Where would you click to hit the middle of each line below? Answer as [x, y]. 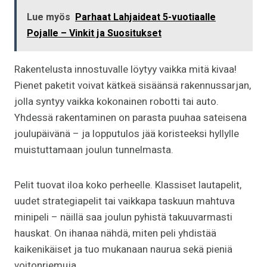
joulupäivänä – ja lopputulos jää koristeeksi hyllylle [127, 133]
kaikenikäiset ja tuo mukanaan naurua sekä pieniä [123, 249]
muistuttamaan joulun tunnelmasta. [94, 150]
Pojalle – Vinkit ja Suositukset [94, 33]
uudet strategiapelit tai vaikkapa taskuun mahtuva [125, 201]
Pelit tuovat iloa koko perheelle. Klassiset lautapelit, [128, 185]
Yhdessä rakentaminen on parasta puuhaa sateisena [131, 117]
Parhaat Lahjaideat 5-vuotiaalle [145, 17]
